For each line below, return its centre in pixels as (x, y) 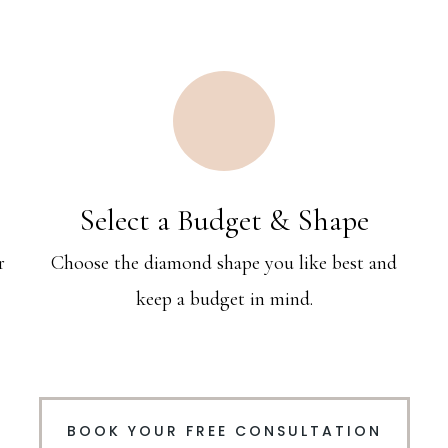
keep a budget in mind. (224, 299)
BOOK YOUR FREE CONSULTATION (224, 431)
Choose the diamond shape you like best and (224, 263)
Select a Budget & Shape (224, 220)
